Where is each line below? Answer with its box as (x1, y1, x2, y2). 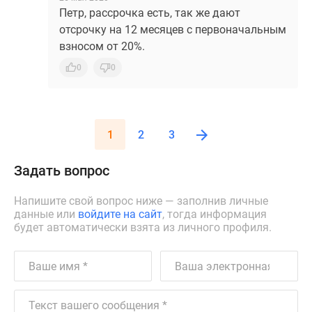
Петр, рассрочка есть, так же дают (59, 6, 240, 19)
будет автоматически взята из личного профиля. (14, 221, 272, 234)
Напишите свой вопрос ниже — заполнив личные (14, 194, 268, 208)
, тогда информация (162, 208, 267, 221)
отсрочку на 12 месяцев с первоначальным (59, 23, 286, 36)
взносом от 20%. (59, 40, 145, 53)
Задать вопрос (14, 162, 109, 179)
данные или (14, 208, 78, 221)
